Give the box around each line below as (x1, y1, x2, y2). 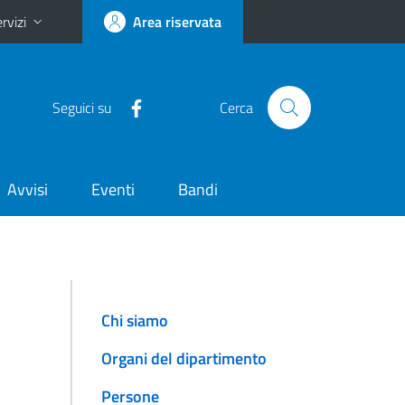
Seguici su (52, 96, 111, 118)
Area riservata (133, 11, 221, 33)
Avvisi (7, 177, 48, 202)
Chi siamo (100, 308, 168, 333)
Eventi (91, 177, 135, 202)
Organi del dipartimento (100, 346, 267, 371)
